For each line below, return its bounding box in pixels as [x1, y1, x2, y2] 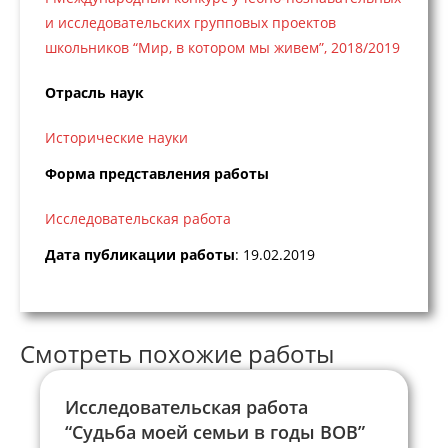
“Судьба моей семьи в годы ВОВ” [65, 419, 365, 444]
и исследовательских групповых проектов [45, 13, 336, 33]
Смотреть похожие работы [20, 336, 334, 370]
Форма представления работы [45, 163, 269, 183]
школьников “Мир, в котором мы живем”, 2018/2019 [45, 38, 400, 58]
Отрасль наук [45, 83, 144, 103]
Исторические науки [45, 128, 188, 148]
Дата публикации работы [45, 244, 235, 264]
